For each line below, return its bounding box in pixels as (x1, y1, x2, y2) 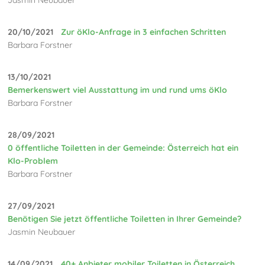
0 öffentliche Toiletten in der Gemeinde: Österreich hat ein (8, 142, 239, 153)
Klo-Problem (8, 155, 59, 166)
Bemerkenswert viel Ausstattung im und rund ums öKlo (8, 84, 228, 95)
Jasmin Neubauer (8, 226, 76, 237)
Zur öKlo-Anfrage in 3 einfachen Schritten (61, 26, 227, 37)
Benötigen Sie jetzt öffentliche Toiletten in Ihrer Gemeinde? (8, 213, 242, 224)
